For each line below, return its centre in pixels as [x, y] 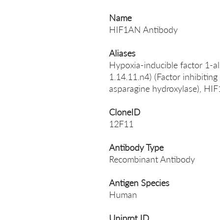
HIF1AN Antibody [143, 29]
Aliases [122, 53]
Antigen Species [139, 183]
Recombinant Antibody [152, 159]
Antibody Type [136, 147]
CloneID [125, 112]
